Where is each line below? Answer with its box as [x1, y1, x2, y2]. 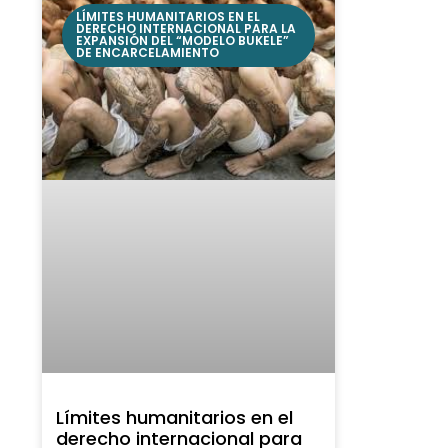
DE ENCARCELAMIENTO [76, 44, 220, 62]
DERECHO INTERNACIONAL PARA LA [76, 20, 297, 38]
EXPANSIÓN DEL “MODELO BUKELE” [76, 32, 290, 50]
